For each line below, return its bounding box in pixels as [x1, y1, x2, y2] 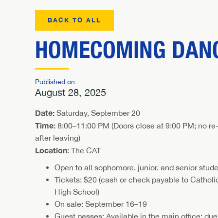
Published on [35, 77, 75, 86]
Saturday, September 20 [54, 108, 140, 117]
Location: [35, 145, 69, 155]
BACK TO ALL [48, 16, 101, 24]
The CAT [69, 145, 101, 155]
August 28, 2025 [35, 86, 106, 98]
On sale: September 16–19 [54, 199, 147, 208]
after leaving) [35, 133, 80, 142]
